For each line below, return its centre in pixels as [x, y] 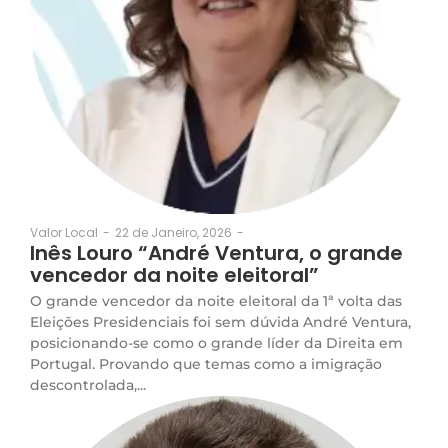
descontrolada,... [88, 384]
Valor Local [64, 233]
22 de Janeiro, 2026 [173, 232]
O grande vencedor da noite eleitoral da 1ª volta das [216, 300]
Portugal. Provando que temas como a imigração [206, 363]
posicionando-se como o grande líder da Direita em [216, 342]
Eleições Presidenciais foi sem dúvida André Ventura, [220, 321]
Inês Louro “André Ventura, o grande [216, 252]
